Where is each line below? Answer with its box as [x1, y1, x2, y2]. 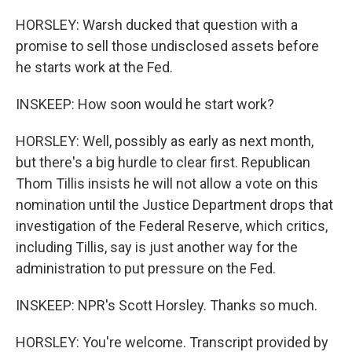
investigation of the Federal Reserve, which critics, [16, 218, 328, 234]
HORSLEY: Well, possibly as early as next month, [16, 133, 313, 149]
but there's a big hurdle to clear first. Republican [16, 154, 310, 170]
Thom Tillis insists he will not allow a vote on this [16, 175, 318, 192]
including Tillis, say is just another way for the [16, 239, 298, 255]
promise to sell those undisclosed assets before [16, 38, 319, 54]
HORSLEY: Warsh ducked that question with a [16, 16, 298, 33]
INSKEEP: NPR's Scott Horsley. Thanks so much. [16, 297, 317, 313]
